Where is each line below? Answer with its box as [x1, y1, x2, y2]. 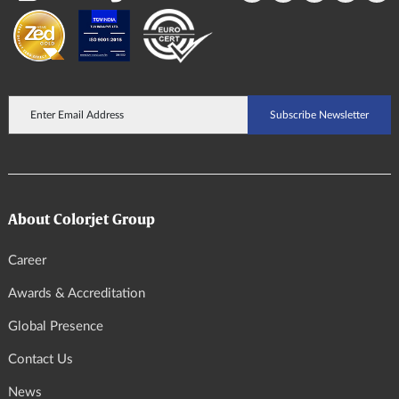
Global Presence [8, 320, 103, 334]
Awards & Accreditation [8, 287, 145, 301]
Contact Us [8, 353, 73, 367]
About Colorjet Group [8, 213, 155, 228]
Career [8, 254, 46, 268]
